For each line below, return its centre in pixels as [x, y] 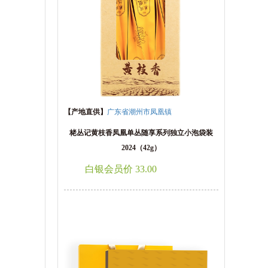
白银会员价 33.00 [121, 169]
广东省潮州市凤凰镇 [139, 112]
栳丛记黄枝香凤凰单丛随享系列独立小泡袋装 [141, 133]
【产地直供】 [86, 112]
